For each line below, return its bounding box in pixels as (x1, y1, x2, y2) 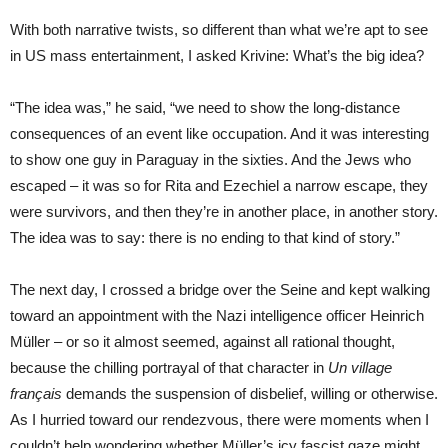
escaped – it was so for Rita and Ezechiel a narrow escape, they (10, 176, 428, 194)
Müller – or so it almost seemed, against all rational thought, (10, 332, 395, 350)
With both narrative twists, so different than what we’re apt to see (10, 20, 428, 38)
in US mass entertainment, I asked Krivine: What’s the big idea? (10, 46, 424, 64)
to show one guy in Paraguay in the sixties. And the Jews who (10, 150, 411, 168)
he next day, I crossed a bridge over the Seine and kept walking (19, 280, 430, 298)
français (10, 384, 62, 402)
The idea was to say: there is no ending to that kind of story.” (10, 228, 400, 246)
